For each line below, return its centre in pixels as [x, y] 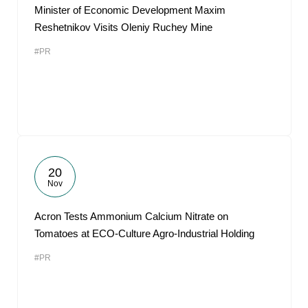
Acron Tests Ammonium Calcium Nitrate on [131, 216]
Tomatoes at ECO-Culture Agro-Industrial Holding [144, 233]
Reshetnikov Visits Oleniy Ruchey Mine [123, 27]
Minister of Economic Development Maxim [130, 10]
